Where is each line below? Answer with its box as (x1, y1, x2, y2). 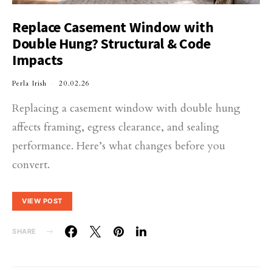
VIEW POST (22, 197, 63, 205)
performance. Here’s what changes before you (12, 138, 225, 154)
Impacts (12, 50, 63, 69)
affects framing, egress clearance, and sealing (12, 120, 219, 135)
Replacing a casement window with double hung (12, 101, 240, 116)
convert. (12, 157, 50, 172)
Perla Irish (12, 79, 47, 88)
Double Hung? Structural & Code (12, 34, 211, 53)
